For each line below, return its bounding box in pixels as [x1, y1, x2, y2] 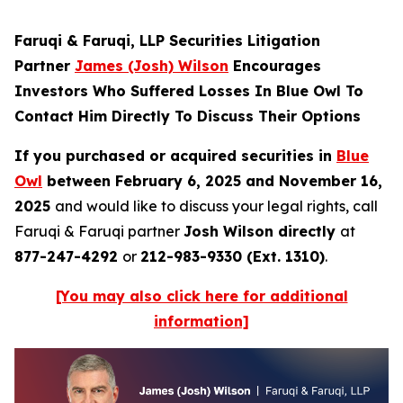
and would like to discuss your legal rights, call [55, 197, 378, 215]
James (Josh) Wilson [75, 57, 228, 75]
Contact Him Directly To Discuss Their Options [14, 107, 361, 125]
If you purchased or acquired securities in [14, 147, 336, 165]
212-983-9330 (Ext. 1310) [140, 247, 325, 265]
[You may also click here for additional [55, 287, 348, 305]
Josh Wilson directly [184, 222, 340, 240]
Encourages [228, 57, 321, 75]
